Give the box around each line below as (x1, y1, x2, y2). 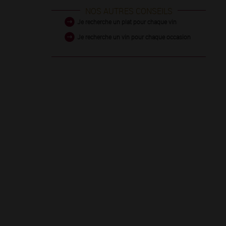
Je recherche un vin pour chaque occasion (77, 33, 191, 41)
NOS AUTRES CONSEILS (85, 6, 173, 17)
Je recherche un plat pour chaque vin (77, 18, 177, 26)
